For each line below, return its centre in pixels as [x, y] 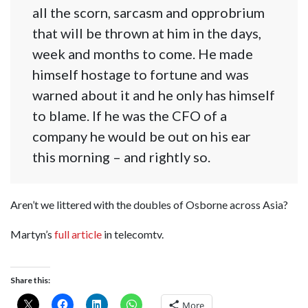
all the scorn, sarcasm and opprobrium [148, 12]
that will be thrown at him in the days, [147, 33]
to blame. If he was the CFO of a [130, 115]
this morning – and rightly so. [121, 156]
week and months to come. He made [143, 53]
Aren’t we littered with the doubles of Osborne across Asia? [149, 204]
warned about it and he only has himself [154, 95]
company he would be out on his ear [142, 136]
